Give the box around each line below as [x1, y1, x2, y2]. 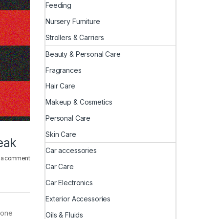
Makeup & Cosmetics [45, 98, 112, 107]
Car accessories [45, 146, 97, 155]
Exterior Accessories [45, 194, 111, 203]
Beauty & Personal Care [45, 49, 121, 58]
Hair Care [45, 82, 75, 90]
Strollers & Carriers [45, 33, 105, 42]
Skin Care [45, 130, 76, 138]
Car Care [45, 162, 74, 171]
